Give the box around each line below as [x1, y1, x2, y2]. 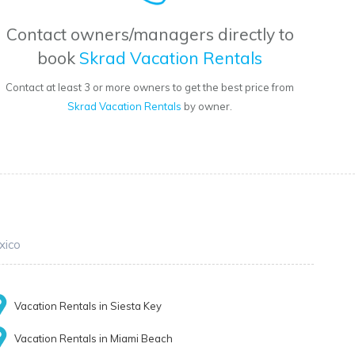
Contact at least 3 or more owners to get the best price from [6, 81, 295, 94]
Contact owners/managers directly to [6, 24, 294, 45]
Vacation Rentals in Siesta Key [14, 300, 162, 313]
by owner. [181, 100, 233, 113]
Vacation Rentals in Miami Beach [14, 332, 174, 345]
